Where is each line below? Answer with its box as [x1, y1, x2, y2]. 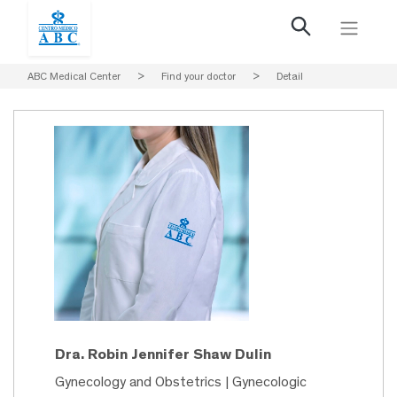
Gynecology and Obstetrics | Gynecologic [55, 373, 307, 391]
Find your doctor [161, 70, 236, 82]
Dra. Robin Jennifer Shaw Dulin [55, 345, 271, 363]
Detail [276, 70, 303, 82]
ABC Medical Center [27, 70, 121, 82]
